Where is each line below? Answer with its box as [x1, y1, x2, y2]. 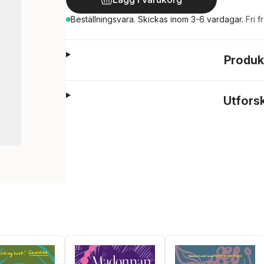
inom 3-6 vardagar [170, 14, 242, 24]
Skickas [138, 14, 170, 24]
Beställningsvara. [71, 14, 138, 24]
